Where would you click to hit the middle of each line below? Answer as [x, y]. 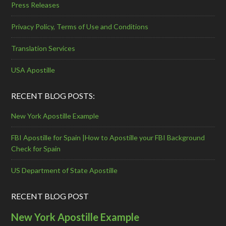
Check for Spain [36, 148]
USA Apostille [33, 70]
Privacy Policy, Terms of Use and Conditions [80, 26]
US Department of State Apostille [65, 170]
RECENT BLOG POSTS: [53, 95]
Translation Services [43, 48]
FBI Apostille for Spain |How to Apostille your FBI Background [108, 137]
